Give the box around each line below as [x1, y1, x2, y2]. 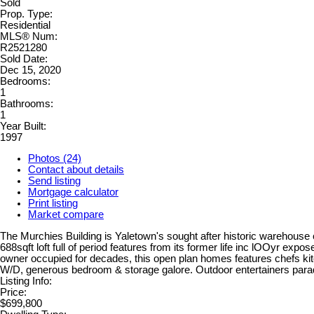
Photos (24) [28, 153, 81, 165]
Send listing [28, 175, 81, 187]
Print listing [28, 198, 78, 210]
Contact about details [28, 164, 124, 176]
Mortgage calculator [28, 186, 118, 198]
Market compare [28, 209, 104, 221]
